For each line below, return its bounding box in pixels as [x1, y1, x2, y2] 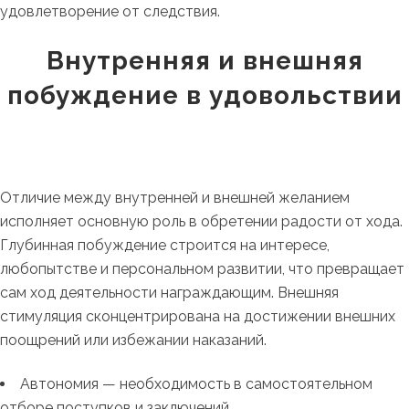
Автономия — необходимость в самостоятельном [20, 375, 372, 393]
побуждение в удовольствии [6, 80, 403, 110]
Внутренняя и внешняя [46, 46, 363, 76]
